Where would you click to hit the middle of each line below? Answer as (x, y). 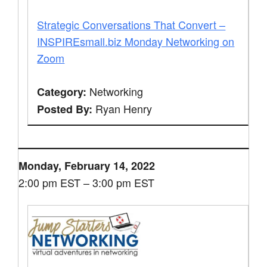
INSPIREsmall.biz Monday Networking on (136, 41)
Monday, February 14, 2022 (87, 165)
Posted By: (65, 109)
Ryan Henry (122, 108)
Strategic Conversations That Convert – (131, 24)
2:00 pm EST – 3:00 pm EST (87, 182)
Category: (62, 91)
